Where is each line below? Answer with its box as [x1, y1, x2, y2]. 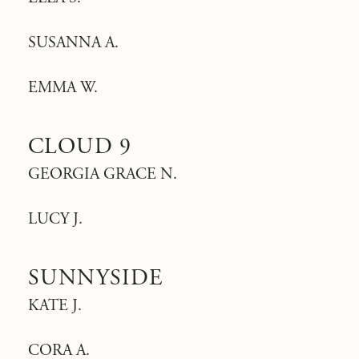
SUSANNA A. [28, 33, 119, 53]
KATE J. [28, 296, 82, 316]
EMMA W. [28, 78, 98, 98]
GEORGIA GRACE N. [28, 164, 177, 184]
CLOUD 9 [28, 132, 132, 161]
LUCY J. [28, 209, 83, 229]
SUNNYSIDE [28, 264, 163, 292]
